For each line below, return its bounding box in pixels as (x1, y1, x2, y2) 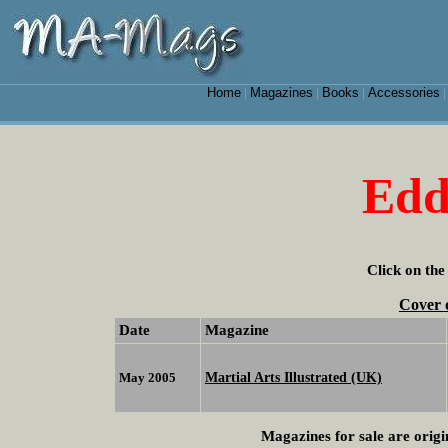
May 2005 (119, 370, 176, 386)
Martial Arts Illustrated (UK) (205, 369, 382, 386)
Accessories (367, 85, 440, 100)
